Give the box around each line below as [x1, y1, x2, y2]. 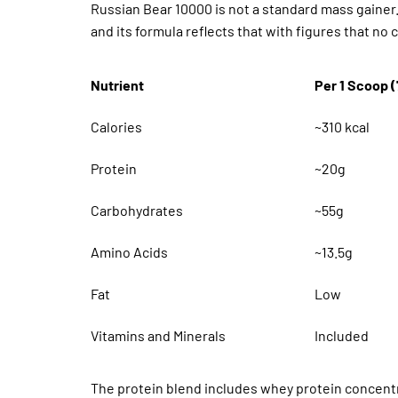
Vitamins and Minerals [91, 326, 226, 344]
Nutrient [91, 76, 144, 93]
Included [314, 326, 370, 344]
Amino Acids [91, 243, 168, 260]
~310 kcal [314, 117, 370, 135]
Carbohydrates [91, 201, 183, 219]
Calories [91, 117, 142, 135]
